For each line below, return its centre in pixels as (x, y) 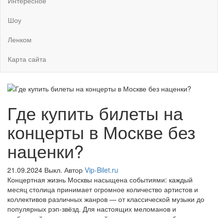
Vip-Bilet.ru (101, 170)
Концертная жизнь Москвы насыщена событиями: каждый (100, 179)
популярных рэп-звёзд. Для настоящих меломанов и (92, 209)
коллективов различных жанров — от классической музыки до (106, 199)
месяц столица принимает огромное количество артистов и (103, 189)
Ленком (20, 39)
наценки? (45, 150)
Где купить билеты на (95, 112)
